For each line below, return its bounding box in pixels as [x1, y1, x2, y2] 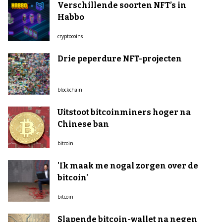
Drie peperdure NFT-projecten [57, 54, 182, 63]
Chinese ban [57, 119, 109, 129]
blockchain [57, 86, 82, 93]
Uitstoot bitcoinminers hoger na [57, 108, 191, 117]
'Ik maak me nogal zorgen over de [57, 161, 198, 170]
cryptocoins [57, 33, 83, 40]
